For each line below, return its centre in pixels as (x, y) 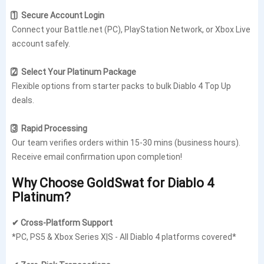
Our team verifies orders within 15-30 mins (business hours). (126, 142)
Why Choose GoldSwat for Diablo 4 (113, 182)
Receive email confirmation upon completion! (97, 156)
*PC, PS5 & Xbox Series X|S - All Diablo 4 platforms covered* (124, 236)
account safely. (41, 43)
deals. (23, 100)
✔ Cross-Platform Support (62, 222)
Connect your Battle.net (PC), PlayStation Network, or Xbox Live (131, 29)
